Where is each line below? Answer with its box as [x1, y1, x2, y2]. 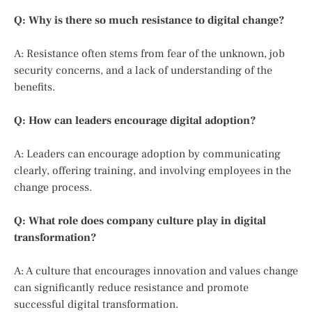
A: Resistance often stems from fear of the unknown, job [14, 46, 285, 61]
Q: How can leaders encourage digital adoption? [14, 113, 256, 127]
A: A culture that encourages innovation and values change [14, 263, 298, 278]
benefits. [14, 79, 55, 94]
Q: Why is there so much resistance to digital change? [14, 13, 284, 27]
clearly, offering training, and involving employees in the [14, 163, 291, 178]
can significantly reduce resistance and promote [14, 280, 249, 295]
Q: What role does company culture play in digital [14, 213, 266, 228]
